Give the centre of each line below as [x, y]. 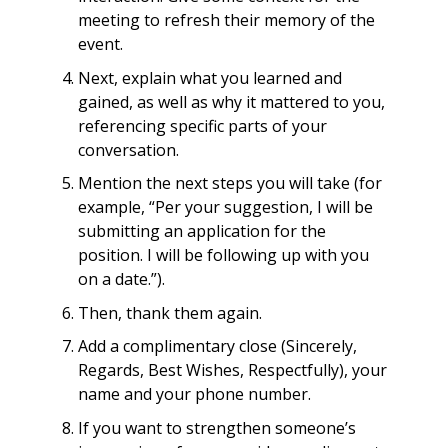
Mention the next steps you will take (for [229, 183]
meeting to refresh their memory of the [226, 20]
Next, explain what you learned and [209, 77]
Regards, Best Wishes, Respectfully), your [232, 370]
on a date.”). [121, 279]
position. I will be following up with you [223, 255]
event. [100, 44]
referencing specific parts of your [202, 125]
